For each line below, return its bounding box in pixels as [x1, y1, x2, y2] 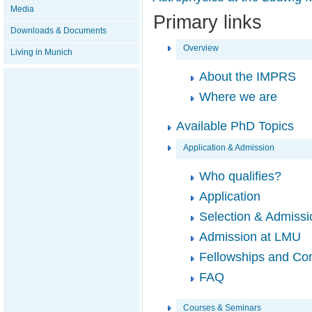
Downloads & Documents [10, 26, 107, 36]
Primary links [153, 11, 262, 33]
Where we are [199, 90, 277, 104]
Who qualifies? [199, 169, 281, 183]
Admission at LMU [199, 230, 301, 244]
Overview [183, 43, 219, 53]
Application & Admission [183, 143, 274, 153]
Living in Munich [10, 47, 72, 57]
